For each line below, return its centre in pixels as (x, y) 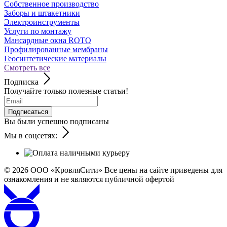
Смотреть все (27, 67)
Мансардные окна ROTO (48, 40)
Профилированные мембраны (56, 49)
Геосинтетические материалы (55, 58)
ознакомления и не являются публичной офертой (89, 179)
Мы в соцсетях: (31, 135)
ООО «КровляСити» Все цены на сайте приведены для (126, 170)
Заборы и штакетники (42, 13)
